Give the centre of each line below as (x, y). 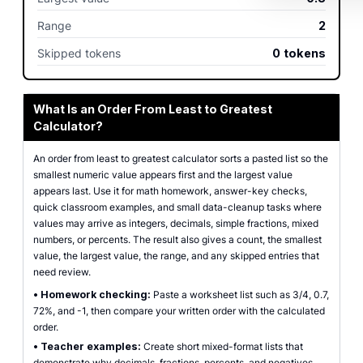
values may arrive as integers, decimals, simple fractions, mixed (176, 223)
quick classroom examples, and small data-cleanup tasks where (177, 207)
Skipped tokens (79, 53)
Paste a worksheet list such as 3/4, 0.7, (240, 295)
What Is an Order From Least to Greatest (153, 109)
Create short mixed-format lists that (222, 346)
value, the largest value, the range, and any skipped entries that (176, 256)
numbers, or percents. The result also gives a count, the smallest (177, 239)
